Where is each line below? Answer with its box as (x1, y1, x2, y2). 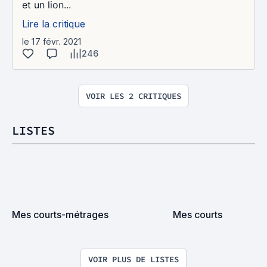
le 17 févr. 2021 (22, 36, 82, 46)
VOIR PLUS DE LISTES (88, 254, 179, 265)
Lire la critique (22, 18, 85, 30)
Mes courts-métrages (12, 209, 108, 221)
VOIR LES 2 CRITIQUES (86, 91, 181, 101)
